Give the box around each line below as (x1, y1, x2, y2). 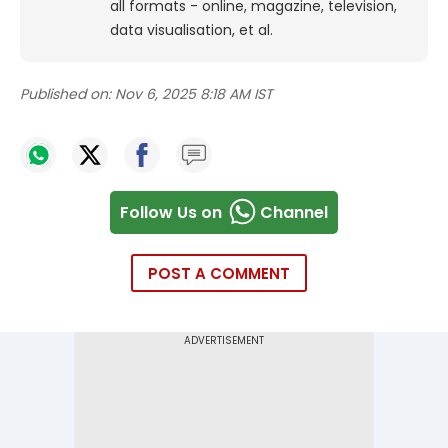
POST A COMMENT (148, 263, 290, 285)
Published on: (20, 84, 111, 105)
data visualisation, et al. (110, 20, 273, 41)
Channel (260, 200, 328, 224)
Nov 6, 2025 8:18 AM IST (115, 84, 273, 105)
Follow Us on (120, 200, 222, 224)
